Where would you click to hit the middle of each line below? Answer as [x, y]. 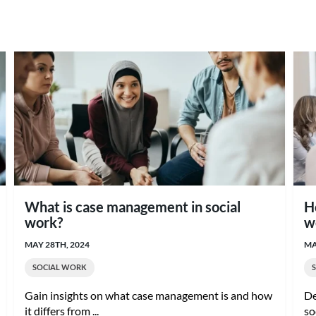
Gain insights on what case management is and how [149, 295]
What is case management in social [133, 207]
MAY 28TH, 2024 [57, 244]
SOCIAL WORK [60, 267]
